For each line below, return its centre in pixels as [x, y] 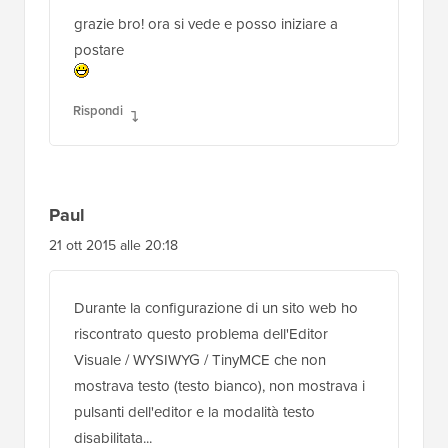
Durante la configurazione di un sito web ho [216, 305]
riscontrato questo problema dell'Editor [201, 331]
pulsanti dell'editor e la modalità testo [194, 409]
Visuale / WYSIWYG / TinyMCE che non [200, 357]
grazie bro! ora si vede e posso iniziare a [206, 21]
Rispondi [98, 108]
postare [99, 47]
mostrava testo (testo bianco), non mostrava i [219, 383]
